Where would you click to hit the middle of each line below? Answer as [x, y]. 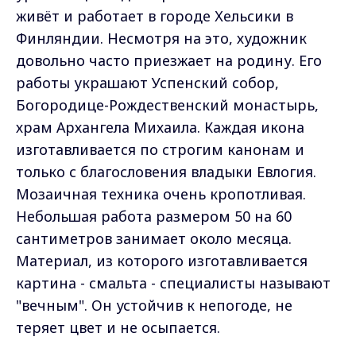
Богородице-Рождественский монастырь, [167, 105]
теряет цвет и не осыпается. [118, 328]
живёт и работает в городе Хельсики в [155, 16]
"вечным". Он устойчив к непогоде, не [154, 306]
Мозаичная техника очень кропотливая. [161, 194]
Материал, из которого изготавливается [162, 261]
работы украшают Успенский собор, [147, 83]
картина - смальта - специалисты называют [173, 283]
